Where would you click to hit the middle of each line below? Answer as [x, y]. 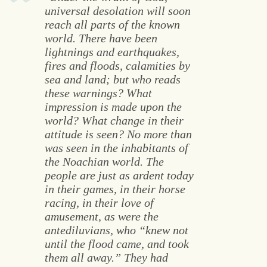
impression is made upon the [113, 107]
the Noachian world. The [104, 162]
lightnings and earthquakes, [112, 52]
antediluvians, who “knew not [116, 230]
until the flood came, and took [117, 244]
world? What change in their [114, 121]
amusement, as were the [101, 217]
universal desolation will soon [117, 11]
